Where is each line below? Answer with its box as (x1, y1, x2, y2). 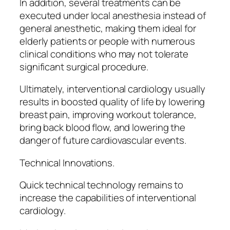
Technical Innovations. (20, 156, 114, 169)
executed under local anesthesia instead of (20, 8, 206, 22)
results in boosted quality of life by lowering (20, 95, 205, 109)
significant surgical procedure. (20, 60, 148, 73)
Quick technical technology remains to (20, 178, 184, 192)
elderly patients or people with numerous (20, 34, 195, 48)
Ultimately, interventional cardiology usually (20, 82, 205, 96)
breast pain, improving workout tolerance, (20, 108, 197, 122)
